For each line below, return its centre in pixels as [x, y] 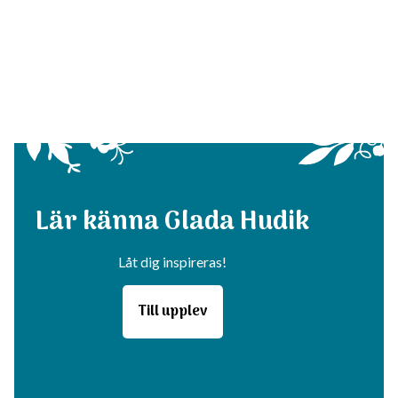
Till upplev [172, 311]
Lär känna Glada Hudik [172, 222]
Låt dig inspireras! [172, 261]
